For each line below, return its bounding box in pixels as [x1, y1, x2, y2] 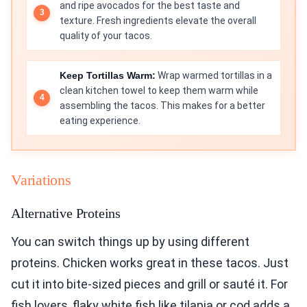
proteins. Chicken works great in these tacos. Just [11, 255, 288, 270]
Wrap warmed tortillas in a [156, 69, 272, 81]
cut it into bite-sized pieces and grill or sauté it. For [11, 276, 288, 291]
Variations [11, 171, 71, 188]
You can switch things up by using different [11, 234, 249, 249]
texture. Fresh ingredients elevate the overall [60, 14, 256, 26]
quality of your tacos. [60, 29, 152, 41]
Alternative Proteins [11, 205, 121, 221]
